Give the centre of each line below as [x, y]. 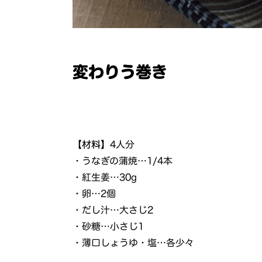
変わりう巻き [120, 71]
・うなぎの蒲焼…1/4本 [123, 161]
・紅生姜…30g [105, 177]
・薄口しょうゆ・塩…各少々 [134, 242]
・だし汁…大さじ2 [113, 210]
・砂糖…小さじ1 [108, 226]
